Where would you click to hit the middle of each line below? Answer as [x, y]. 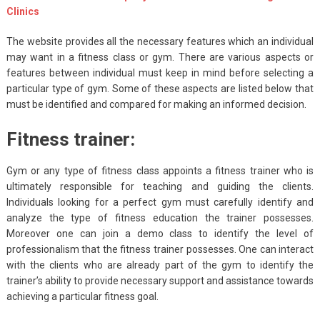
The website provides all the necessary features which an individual [160, 41]
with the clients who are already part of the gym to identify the [160, 265]
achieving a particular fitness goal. [82, 296]
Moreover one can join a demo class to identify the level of [160, 233]
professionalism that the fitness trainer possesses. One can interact [160, 249]
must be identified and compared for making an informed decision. [156, 104]
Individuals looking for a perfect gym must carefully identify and [160, 202]
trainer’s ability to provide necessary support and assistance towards [160, 280]
